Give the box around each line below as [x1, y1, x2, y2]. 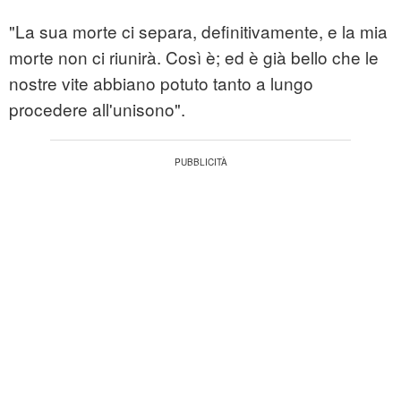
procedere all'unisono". [9, 97, 185, 122]
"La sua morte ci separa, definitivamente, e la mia [9, 19, 388, 44]
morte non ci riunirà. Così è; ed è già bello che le [9, 45, 379, 70]
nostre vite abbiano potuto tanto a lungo [9, 71, 313, 96]
